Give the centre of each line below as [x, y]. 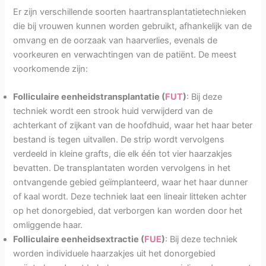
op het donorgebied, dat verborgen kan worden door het [128, 211]
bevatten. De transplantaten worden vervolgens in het [122, 168]
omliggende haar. [48, 225]
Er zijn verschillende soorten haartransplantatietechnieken [130, 12]
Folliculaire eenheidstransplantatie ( [89, 97]
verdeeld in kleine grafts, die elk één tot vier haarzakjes [123, 154]
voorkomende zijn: [51, 69]
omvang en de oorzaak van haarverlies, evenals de [115, 41]
